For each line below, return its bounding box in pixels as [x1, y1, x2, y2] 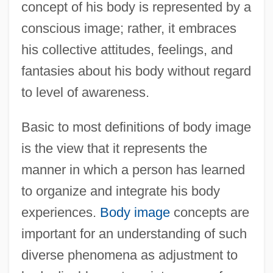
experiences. [21, 204, 100, 220]
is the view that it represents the [21, 140, 207, 156]
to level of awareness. [21, 84, 149, 100]
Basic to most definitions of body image [21, 119, 251, 135]
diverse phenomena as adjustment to [21, 247, 238, 263]
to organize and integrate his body [21, 183, 220, 199]
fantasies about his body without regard [21, 63, 251, 79]
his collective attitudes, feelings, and [21, 41, 233, 57]
